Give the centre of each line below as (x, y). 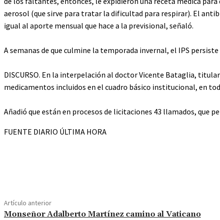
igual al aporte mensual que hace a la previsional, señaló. (99, 26)
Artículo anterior (28, 203)
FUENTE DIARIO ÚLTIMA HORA (55, 132)
